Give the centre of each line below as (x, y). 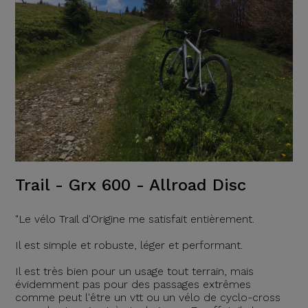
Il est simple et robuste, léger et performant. (129, 245)
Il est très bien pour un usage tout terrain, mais (134, 272)
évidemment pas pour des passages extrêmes (133, 285)
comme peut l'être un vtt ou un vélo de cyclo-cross (147, 298)
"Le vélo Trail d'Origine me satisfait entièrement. (134, 219)
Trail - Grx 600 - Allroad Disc (130, 185)
